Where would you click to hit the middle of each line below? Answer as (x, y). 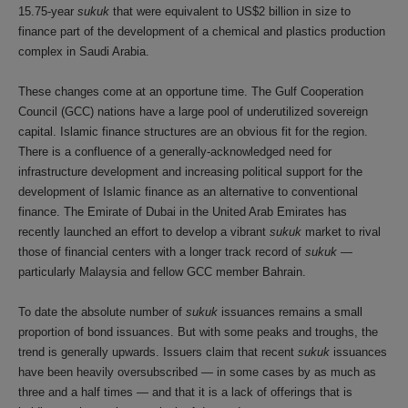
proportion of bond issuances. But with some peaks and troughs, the (198, 332)
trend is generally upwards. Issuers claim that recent (158, 352)
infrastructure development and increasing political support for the (190, 172)
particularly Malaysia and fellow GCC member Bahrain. (162, 272)
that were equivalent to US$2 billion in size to (230, 11)
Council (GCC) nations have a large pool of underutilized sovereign (193, 112)
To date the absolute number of (102, 312)
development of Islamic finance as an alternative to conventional (188, 192)
